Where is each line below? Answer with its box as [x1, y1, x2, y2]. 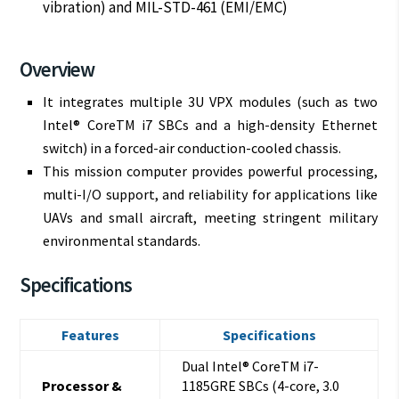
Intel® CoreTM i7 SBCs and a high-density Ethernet [43, 115, 378, 134]
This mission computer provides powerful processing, [43, 161, 378, 180]
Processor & [42, 376, 123, 395]
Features [61, 325, 119, 344]
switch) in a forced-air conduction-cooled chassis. [43, 138, 342, 157]
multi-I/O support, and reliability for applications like [43, 184, 378, 203]
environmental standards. [43, 231, 201, 249]
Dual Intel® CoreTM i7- [182, 356, 320, 375]
